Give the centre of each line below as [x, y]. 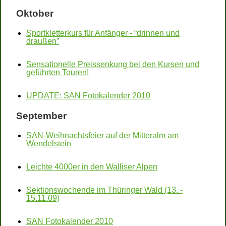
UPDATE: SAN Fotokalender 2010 [88, 96]
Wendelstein [49, 144]
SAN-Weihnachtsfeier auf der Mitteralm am [102, 135]
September [41, 116]
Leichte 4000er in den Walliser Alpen [92, 167]
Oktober [35, 13]
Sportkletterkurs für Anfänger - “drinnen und [103, 33]
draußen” [43, 41]
